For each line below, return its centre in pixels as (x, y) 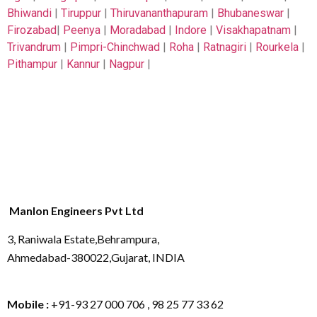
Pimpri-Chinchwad (115, 47)
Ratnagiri (225, 47)
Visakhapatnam (253, 30)
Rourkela (277, 47)
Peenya (82, 30)
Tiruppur (81, 13)
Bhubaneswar (250, 13)
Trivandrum (34, 47)
